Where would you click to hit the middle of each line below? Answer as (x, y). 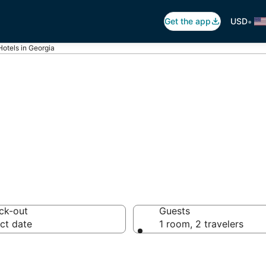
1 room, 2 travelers (201, 224)
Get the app (188, 21)
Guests (175, 211)
